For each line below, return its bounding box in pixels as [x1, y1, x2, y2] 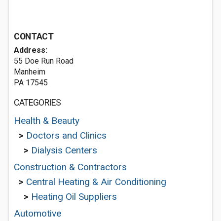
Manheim [14, 67, 45, 76]
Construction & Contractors [14, 161, 127, 173]
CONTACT [14, 32, 54, 41]
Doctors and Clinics [26, 130, 107, 141]
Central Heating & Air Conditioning [26, 176, 166, 187]
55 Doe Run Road [14, 56, 74, 66]
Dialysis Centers [31, 145, 97, 156]
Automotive [14, 208, 61, 219]
